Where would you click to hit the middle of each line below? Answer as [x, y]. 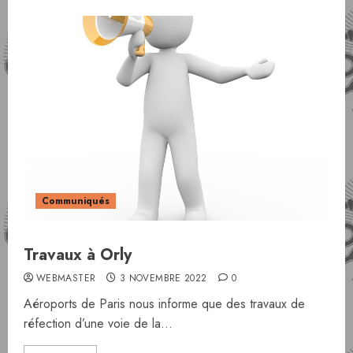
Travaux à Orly [78, 255]
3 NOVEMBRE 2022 [163, 278]
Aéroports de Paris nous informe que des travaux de [164, 304]
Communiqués [76, 201]
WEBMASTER [66, 278]
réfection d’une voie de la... [98, 323]
